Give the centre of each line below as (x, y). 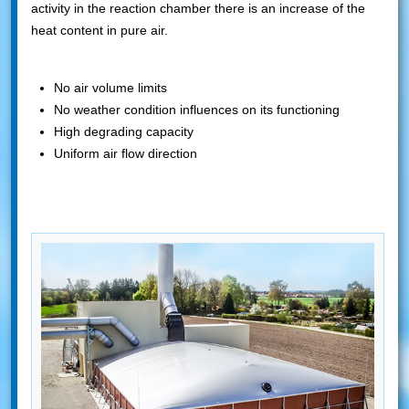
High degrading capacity (124, 131)
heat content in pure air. (100, 30)
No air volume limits (110, 88)
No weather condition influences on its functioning (197, 110)
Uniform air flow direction (126, 153)
